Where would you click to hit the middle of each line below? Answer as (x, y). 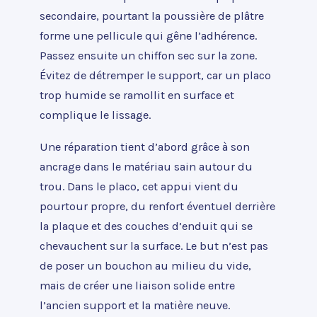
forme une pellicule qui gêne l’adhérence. (148, 36)
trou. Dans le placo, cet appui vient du (139, 186)
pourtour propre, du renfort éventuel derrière (157, 206)
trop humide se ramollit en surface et (137, 96)
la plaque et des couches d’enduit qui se (146, 226)
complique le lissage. (95, 115)
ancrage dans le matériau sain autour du (146, 166)
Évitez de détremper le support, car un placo (155, 76)
